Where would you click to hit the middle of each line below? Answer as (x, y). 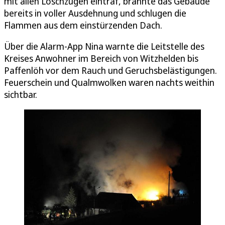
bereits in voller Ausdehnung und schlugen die (95, 13)
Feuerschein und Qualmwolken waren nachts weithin (109, 82)
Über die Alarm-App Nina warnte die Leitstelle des (104, 46)
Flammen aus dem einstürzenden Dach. (83, 25)
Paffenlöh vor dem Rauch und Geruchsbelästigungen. (110, 70)
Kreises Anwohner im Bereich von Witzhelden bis (101, 58)
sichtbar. (21, 94)
